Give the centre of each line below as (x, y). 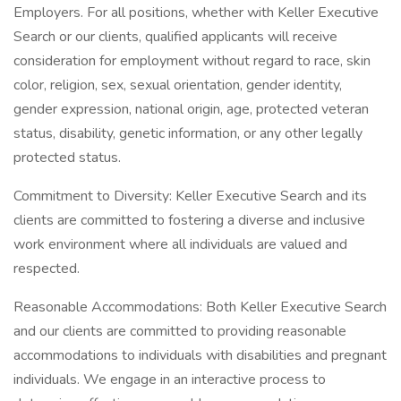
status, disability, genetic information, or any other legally (188, 133)
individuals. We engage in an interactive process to (170, 380)
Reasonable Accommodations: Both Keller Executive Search (200, 307)
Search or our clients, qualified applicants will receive (175, 37)
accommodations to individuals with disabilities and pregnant (200, 355)
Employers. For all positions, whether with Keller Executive (196, 13)
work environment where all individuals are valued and (180, 244)
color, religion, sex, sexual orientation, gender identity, (178, 85)
